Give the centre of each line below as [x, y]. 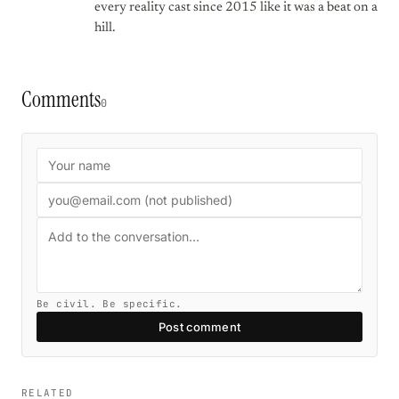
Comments [61, 99]
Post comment [199, 327]
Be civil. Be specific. [110, 304]
